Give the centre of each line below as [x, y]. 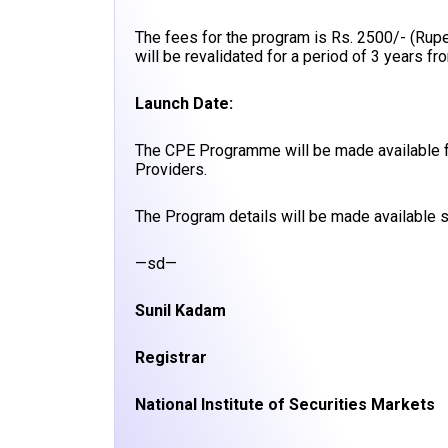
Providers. [171, 169]
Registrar [171, 357]
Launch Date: [184, 103]
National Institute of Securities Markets [285, 404]
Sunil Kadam [180, 310]
